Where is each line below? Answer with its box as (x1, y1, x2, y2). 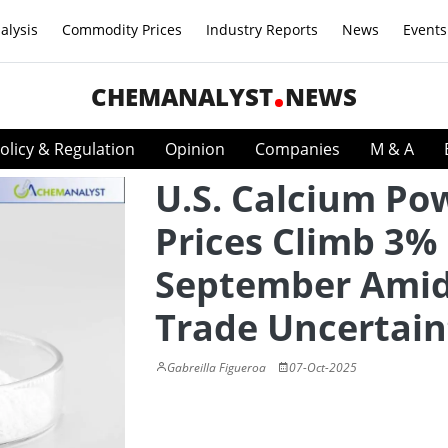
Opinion (165, 138, 225, 160)
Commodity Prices (62, 20, 182, 39)
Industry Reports (206, 20, 318, 39)
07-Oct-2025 (289, 359, 357, 376)
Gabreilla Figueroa (167, 359, 266, 376)
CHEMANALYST (91, 80, 273, 113)
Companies (255, 138, 340, 160)
